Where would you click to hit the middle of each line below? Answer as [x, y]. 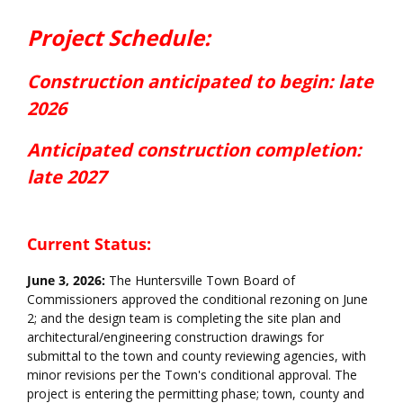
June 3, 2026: [66, 281]
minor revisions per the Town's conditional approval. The [192, 375]
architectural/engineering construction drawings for [175, 337]
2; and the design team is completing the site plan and [184, 318]
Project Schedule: [119, 38]
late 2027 [67, 177]
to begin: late [314, 82]
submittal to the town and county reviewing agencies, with [197, 356]
